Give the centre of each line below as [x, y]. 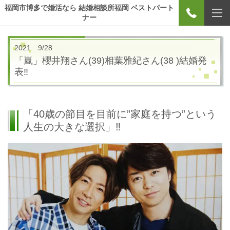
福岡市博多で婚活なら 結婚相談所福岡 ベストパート [89, 8]
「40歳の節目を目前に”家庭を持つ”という [120, 114]
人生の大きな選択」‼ [72, 127]
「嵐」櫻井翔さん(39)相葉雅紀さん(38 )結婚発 [111, 61]
